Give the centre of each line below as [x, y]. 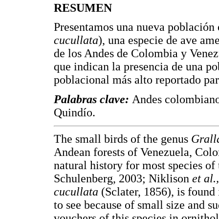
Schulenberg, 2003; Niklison [123, 179]
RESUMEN [83, 8]
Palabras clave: [93, 99]
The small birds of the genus [122, 139]
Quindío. [75, 112]
